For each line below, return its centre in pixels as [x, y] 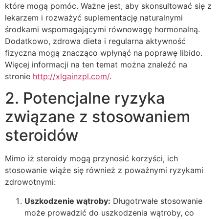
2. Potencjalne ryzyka [85, 98]
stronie [19, 77]
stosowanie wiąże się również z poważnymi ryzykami [104, 170]
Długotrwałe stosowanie [156, 201]
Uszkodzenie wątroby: [67, 201]
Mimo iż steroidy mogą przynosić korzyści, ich [91, 159]
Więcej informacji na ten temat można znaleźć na [96, 65]
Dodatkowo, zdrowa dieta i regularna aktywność [95, 41]
